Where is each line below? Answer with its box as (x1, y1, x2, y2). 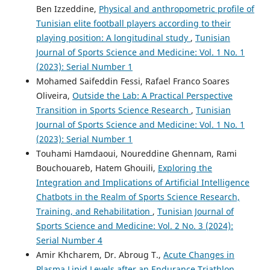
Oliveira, (36, 89, 72, 101)
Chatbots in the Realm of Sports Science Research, (36, 190, 240, 202)
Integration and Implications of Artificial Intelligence (36, 176, 250, 188)
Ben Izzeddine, (36, 2, 99, 14)
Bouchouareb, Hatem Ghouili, (36, 162, 158, 174)
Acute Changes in (163, 248, 234, 260)
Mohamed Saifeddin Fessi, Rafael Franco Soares (36, 75, 230, 87)
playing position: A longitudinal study (36, 31, 190, 43)
